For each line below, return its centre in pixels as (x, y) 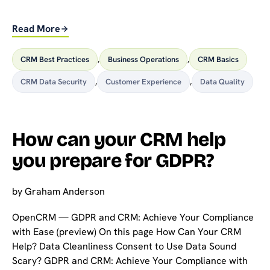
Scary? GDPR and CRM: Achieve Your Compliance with (130, 261)
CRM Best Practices (55, 59)
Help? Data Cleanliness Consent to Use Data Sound (124, 246)
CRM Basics (218, 59)
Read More (36, 29)
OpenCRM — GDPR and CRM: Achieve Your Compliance (133, 218)
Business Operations (143, 59)
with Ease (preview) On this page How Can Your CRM (127, 232)
